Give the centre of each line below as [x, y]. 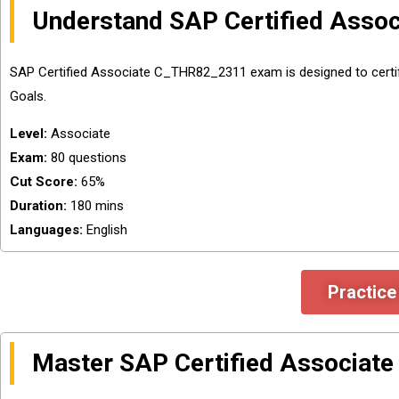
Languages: [46, 230]
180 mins [95, 206]
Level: [30, 134]
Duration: [38, 206]
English [105, 230]
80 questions [87, 158]
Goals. [30, 96]
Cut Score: [44, 182]
